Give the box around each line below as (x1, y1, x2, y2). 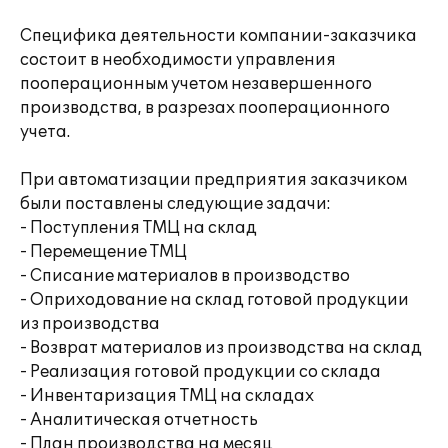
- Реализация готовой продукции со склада (20, 362, 381, 382)
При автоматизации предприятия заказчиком (20, 170, 407, 190)
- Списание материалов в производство (20, 266, 350, 286)
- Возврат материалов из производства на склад (20, 338, 422, 358)
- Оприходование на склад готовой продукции (20, 290, 409, 310)
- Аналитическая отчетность (20, 410, 258, 430)
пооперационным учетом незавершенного (20, 74, 372, 94)
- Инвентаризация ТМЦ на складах (20, 386, 314, 406)
